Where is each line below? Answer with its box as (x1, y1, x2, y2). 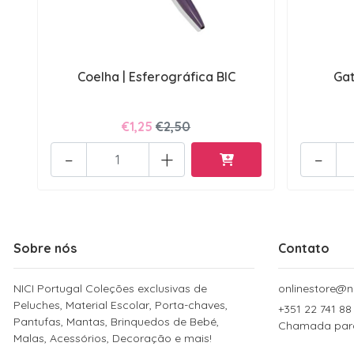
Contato (278, 239, 330, 256)
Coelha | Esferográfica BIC (77, 68, 235, 85)
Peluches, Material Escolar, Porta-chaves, (13, 297, 228, 312)
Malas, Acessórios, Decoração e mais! (13, 330, 212, 345)
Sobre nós (13, 239, 77, 256)
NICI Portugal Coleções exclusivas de (13, 281, 207, 296)
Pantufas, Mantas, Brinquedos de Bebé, (13, 314, 219, 329)
